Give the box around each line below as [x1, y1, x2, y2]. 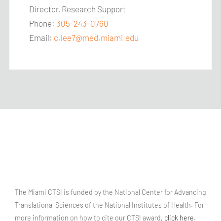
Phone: [29, 18, 57, 28]
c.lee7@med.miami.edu [54, 33, 139, 42]
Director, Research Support [29, 4, 126, 14]
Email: [29, 33, 54, 42]
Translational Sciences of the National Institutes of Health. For [15, 201, 204, 209]
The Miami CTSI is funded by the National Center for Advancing [15, 188, 206, 196]
